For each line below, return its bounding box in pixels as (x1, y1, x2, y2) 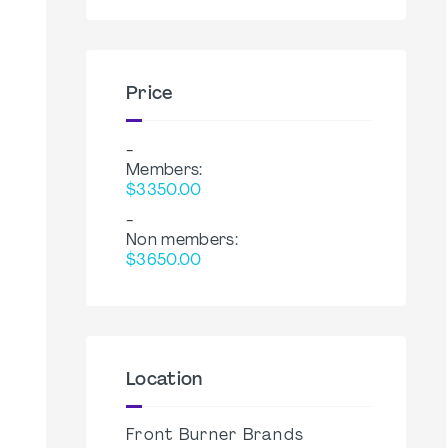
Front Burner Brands (126, 428, 305, 444)
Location (126, 371, 203, 390)
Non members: (126, 233, 238, 249)
